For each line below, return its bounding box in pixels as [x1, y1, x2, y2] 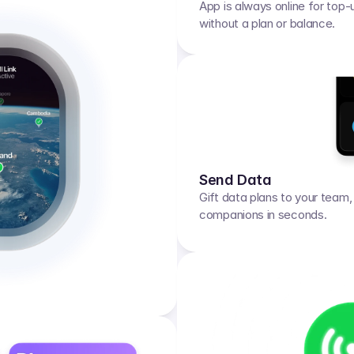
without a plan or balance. [199, 16, 336, 31]
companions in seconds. [199, 207, 327, 222]
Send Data [199, 171, 272, 188]
